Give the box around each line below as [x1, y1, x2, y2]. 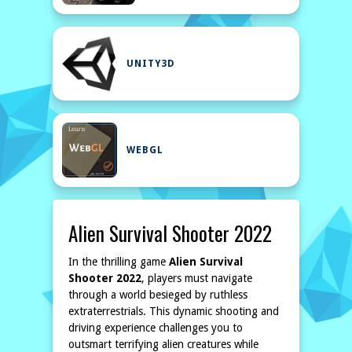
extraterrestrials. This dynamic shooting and [68, 305, 279, 317]
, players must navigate [141, 272, 252, 284]
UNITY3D [126, 58, 175, 69]
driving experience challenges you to [68, 321, 243, 334]
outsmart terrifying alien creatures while [68, 338, 258, 350]
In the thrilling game [68, 255, 169, 268]
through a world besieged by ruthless [68, 288, 247, 301]
